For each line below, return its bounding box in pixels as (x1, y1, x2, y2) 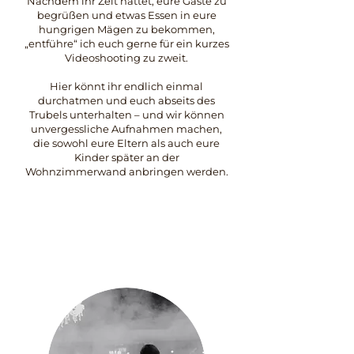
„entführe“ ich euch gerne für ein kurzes (24, 37, 229, 50)
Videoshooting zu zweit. (65, 51, 188, 64)
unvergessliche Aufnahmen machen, (31, 122, 222, 135)
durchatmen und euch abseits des (38, 94, 215, 107)
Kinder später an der (73, 151, 179, 164)
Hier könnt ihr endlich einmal (50, 80, 203, 92)
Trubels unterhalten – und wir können (28, 108, 224, 121)
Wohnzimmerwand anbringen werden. (24, 165, 228, 178)
